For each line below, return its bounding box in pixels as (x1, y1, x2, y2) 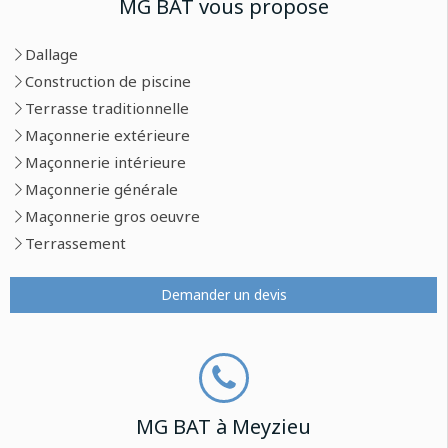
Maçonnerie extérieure (25, 125, 190, 145)
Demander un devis (160, 285, 287, 304)
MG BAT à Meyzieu (136, 413, 311, 440)
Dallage (25, 44, 78, 64)
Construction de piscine (25, 71, 191, 91)
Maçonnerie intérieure (25, 152, 186, 172)
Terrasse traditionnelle (25, 98, 189, 118)
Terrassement (25, 233, 126, 253)
